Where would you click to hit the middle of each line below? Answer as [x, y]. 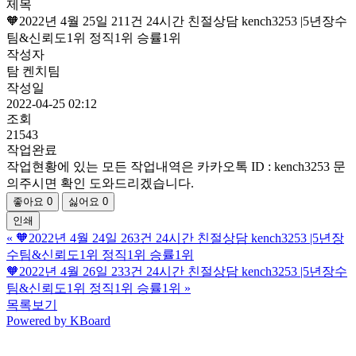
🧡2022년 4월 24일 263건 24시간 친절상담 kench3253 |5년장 [180, 238]
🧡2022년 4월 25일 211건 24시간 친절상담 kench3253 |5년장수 [177, 21]
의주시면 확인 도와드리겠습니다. [100, 184]
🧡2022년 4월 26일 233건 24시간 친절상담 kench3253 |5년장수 [177, 272]
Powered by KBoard [58, 321]
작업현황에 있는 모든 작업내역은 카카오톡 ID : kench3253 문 [176, 167]
